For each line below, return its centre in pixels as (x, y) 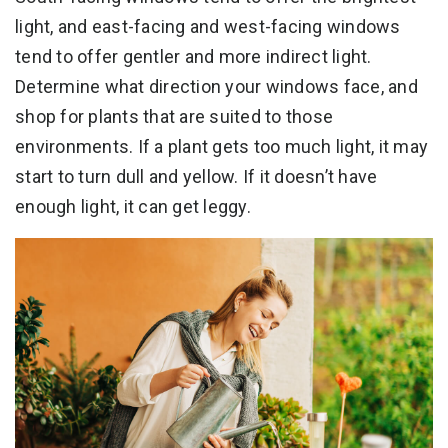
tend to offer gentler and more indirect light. (193, 57)
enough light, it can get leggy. (133, 207)
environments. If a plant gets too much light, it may (221, 147)
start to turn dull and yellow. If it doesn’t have (196, 177)
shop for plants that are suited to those (174, 117)
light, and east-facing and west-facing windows (208, 27)
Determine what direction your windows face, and (216, 87)
